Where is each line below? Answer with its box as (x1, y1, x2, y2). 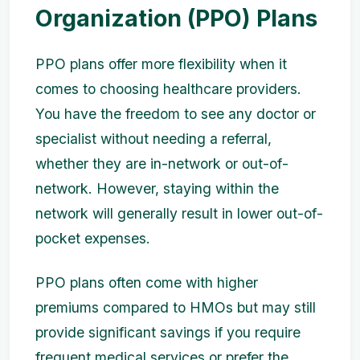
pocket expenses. (35, 229, 150, 247)
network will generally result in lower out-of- (35, 204, 323, 222)
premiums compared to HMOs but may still (35, 298, 316, 316)
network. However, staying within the (35, 179, 279, 197)
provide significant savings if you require (35, 323, 301, 341)
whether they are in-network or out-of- (35, 154, 288, 172)
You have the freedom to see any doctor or (35, 104, 316, 122)
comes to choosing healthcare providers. (35, 80, 301, 97)
